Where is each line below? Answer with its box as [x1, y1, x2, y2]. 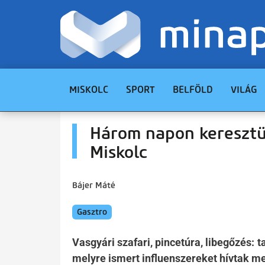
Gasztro [77, 207, 107, 217]
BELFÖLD [173, 84, 213, 95]
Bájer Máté [72, 180, 115, 190]
